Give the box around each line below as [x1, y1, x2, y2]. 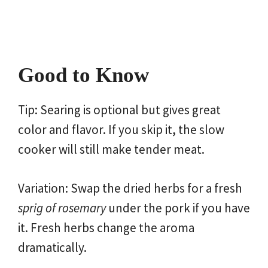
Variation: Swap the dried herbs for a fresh [18, 179, 242, 196]
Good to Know [18, 63, 149, 87]
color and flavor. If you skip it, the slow [18, 121, 224, 138]
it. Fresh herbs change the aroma [18, 219, 194, 236]
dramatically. [18, 239, 87, 255]
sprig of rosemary [18, 199, 106, 216]
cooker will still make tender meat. [18, 141, 205, 158]
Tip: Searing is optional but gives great [18, 102, 221, 118]
